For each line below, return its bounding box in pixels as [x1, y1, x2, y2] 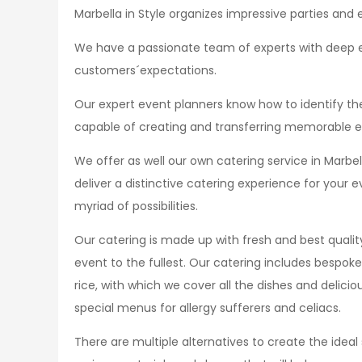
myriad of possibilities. [74, 198, 198, 214]
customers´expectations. [74, 62, 217, 78]
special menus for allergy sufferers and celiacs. [74, 300, 341, 316]
